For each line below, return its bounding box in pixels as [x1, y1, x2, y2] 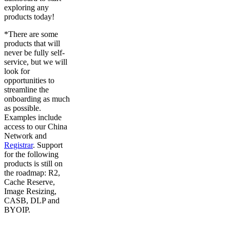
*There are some [4, 29, 58, 39]
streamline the [4, 85, 49, 94]
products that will [4, 39, 60, 48]
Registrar [4, 140, 33, 149]
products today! [4, 12, 54, 21]
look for [4, 66, 30, 75]
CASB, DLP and [4, 196, 60, 205]
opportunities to [4, 75, 54, 85]
